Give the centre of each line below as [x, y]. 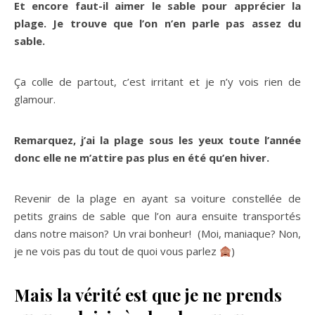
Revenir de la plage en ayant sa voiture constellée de [157, 199]
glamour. [35, 99]
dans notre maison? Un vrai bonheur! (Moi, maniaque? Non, [157, 234]
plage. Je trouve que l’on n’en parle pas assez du [157, 24]
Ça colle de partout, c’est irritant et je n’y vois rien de [157, 82]
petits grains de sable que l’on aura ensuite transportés [157, 216]
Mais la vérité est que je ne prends [148, 295]
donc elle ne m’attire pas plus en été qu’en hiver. [143, 158]
